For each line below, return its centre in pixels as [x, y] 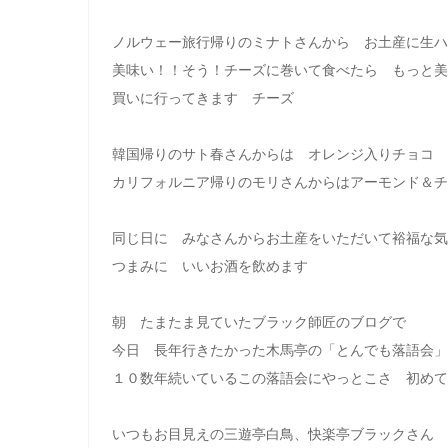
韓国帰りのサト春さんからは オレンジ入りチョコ [272, 154]
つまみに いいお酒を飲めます [209, 266]
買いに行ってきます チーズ [202, 98]
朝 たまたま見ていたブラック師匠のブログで [258, 322]
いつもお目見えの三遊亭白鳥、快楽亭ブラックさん [272, 434]
